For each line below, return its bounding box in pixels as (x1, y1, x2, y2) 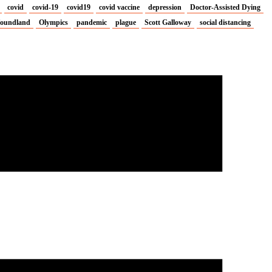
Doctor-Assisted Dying (190, 2, 260, 12)
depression (148, 2, 182, 12)
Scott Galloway (144, 18, 191, 27)
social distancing (200, 18, 251, 27)
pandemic (76, 18, 107, 27)
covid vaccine (99, 2, 140, 12)
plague (115, 18, 136, 27)
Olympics (39, 18, 68, 27)
